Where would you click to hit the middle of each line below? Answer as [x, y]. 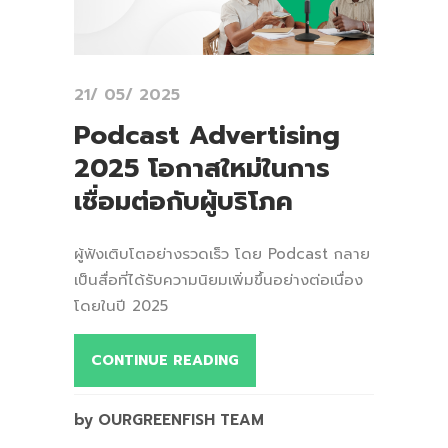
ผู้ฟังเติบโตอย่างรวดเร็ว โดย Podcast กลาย [222, 253]
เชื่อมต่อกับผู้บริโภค [183, 201]
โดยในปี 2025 [121, 305]
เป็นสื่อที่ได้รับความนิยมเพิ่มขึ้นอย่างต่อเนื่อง [218, 279]
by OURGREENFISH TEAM [169, 419]
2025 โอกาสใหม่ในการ [202, 168]
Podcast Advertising [207, 135]
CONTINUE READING [165, 360]
